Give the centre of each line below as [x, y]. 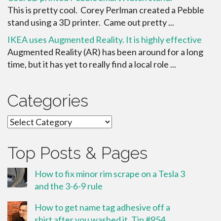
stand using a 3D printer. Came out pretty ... [91, 22]
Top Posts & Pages [77, 153]
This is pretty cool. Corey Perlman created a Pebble [106, 10]
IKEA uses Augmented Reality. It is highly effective [105, 39]
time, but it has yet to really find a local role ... [92, 64]
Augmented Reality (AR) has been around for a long [105, 52]
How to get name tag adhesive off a [102, 207]
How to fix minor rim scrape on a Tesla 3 [110, 173]
